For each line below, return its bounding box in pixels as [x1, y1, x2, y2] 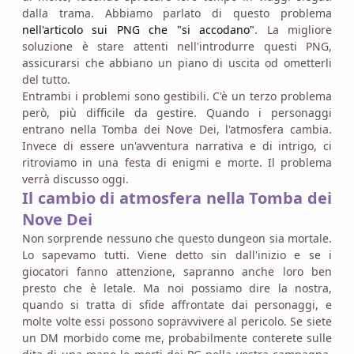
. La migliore [254, 21, 333, 37]
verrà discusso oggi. [22, 171, 129, 186]
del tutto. [22, 71, 70, 87]
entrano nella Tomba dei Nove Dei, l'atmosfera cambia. [22, 121, 332, 137]
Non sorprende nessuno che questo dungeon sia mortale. [22, 230, 332, 246]
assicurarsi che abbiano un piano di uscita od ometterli [22, 55, 332, 70]
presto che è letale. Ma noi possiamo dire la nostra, [22, 280, 332, 296]
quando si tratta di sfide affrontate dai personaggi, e [22, 296, 332, 312]
